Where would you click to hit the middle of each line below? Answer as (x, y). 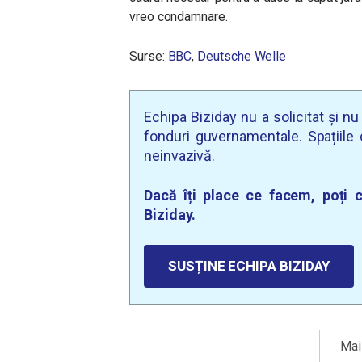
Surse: (149, 57)
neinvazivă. (180, 156)
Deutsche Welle (242, 57)
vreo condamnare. (180, 17)
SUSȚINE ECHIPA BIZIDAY (249, 266)
